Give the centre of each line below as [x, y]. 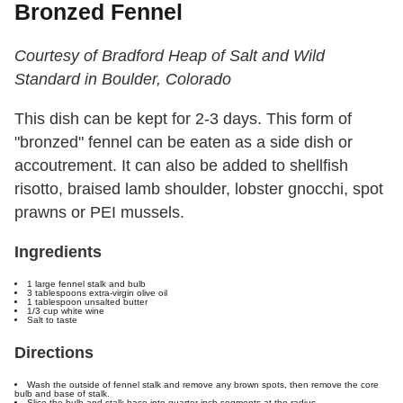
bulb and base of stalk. [62, 394]
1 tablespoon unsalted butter [87, 302]
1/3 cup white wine [66, 311]
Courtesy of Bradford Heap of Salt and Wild [170, 56]
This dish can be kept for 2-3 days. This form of [183, 119]
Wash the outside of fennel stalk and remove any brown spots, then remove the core [203, 385]
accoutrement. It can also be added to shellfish [181, 166]
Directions [54, 353]
